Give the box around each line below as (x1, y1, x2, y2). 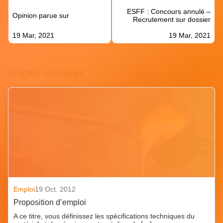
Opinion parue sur (12, 11, 69, 20)
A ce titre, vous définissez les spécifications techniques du (13, 212, 195, 221)
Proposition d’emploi (13, 198, 87, 207)
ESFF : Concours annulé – (127, 7, 211, 16)
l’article (7, 11, 41, 24)
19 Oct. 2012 (35, 185, 76, 194)
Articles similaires (8, 68, 84, 79)
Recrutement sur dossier (133, 15, 211, 24)
